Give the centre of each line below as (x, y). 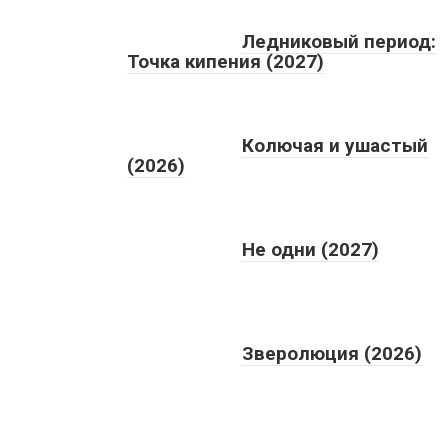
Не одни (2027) (310, 249)
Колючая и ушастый (335, 145)
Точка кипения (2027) (225, 61)
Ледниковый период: (339, 41)
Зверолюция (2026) (332, 353)
